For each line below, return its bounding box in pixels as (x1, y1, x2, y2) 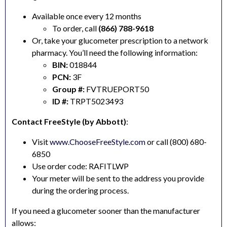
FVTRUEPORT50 (85, 84, 149, 94)
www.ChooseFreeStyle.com (50, 137, 145, 147)
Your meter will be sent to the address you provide (32, 173, 204, 183)
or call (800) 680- (145, 137, 207, 147)
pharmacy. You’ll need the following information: (32, 48, 198, 58)
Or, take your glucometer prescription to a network (32, 35, 208, 46)
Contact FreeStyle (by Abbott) (12, 117, 126, 127)
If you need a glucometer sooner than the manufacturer (12, 206, 200, 216)
